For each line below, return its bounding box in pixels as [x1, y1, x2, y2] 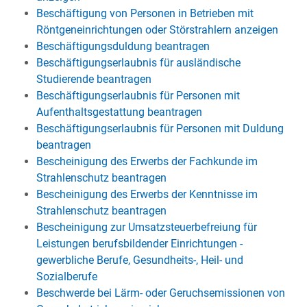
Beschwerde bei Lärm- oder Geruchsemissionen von [36, 286, 285, 299]
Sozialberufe [36, 270, 97, 283]
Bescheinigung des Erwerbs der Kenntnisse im [36, 188, 258, 201]
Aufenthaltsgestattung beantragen [36, 106, 202, 119]
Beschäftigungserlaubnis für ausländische [36, 56, 241, 69]
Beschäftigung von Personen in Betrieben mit [36, 7, 254, 20]
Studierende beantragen [36, 73, 151, 86]
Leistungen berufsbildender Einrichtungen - [36, 237, 243, 250]
